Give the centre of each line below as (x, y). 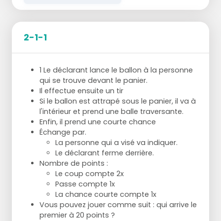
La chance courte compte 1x (106, 194)
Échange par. (63, 132)
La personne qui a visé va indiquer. (116, 142)
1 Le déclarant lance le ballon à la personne (116, 70)
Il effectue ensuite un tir (81, 91)
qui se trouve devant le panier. (93, 80)
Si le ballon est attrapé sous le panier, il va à (118, 101)
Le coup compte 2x (90, 173)
